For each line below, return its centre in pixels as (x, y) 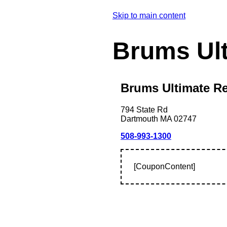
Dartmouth (139, 119)
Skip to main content (149, 16)
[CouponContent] (164, 166)
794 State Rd (144, 109)
